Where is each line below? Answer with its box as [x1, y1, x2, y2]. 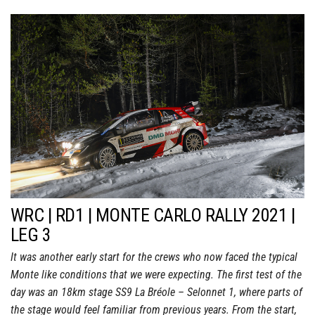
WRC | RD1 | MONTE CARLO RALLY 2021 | [11, 204, 295, 226]
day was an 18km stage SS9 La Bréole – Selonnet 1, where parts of [11, 285, 302, 299]
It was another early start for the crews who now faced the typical [11, 250, 297, 264]
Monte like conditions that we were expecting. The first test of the [11, 267, 302, 281]
